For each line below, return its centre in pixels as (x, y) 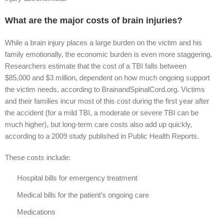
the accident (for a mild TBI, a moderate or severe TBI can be (102, 113)
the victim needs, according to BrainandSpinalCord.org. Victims (105, 89)
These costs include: (38, 157)
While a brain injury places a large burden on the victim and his (103, 43)
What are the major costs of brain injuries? (94, 20)
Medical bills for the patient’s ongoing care (83, 195)
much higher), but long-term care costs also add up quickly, (99, 124)
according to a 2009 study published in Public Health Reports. (102, 136)
